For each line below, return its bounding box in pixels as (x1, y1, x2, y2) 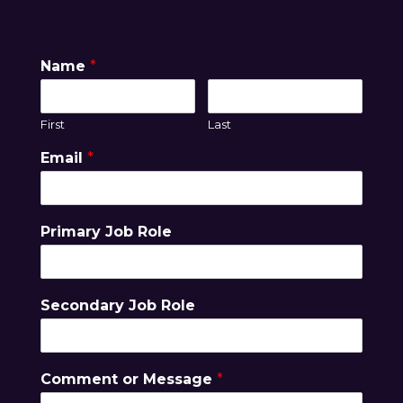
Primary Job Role (40, 223, 172, 241)
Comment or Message (40, 371, 217, 389)
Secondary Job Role (40, 297, 195, 315)
